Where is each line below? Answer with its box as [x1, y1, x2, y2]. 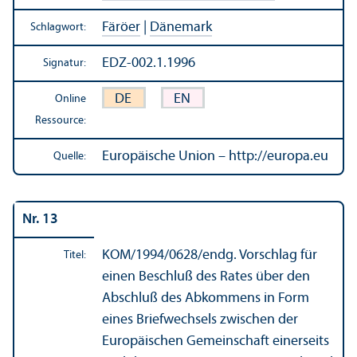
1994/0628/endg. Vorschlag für [135, 247, 317, 263]
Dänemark [150, 19, 212, 35]
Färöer [102, 19, 140, 35]
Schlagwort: [30, 21, 86, 33]
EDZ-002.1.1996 [102, 55, 195, 71]
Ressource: [35, 114, 86, 127]
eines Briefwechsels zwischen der [102, 312, 298, 328]
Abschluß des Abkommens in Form [102, 290, 309, 306]
